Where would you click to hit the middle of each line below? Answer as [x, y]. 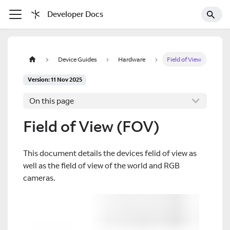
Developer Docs [75, 14]
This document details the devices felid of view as [110, 154]
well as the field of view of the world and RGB [101, 166]
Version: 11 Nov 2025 [55, 79]
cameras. [39, 178]
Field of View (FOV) [91, 126]
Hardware [132, 60]
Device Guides [77, 60]
